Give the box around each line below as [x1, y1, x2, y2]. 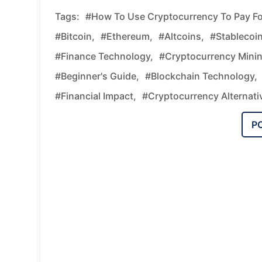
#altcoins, [158, 30, 204, 42]
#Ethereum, [101, 30, 153, 42]
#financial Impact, [55, 89, 136, 102]
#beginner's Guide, [55, 70, 139, 82]
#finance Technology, [55, 50, 153, 62]
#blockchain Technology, [145, 70, 257, 82]
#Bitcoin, [55, 30, 95, 42]
